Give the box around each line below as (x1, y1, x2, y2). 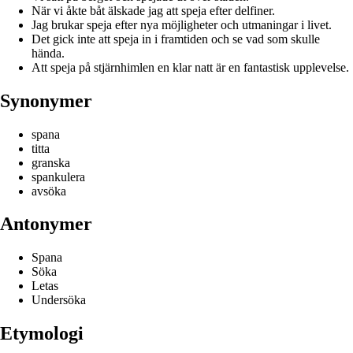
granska (32, 155, 70, 169)
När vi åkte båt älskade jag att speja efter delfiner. (32, 3, 275, 17)
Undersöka (32, 293, 86, 307)
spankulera (32, 169, 85, 184)
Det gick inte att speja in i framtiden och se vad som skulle (32, 32, 320, 46)
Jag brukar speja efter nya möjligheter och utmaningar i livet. (32, 17, 332, 32)
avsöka (32, 184, 66, 198)
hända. (32, 46, 65, 60)
